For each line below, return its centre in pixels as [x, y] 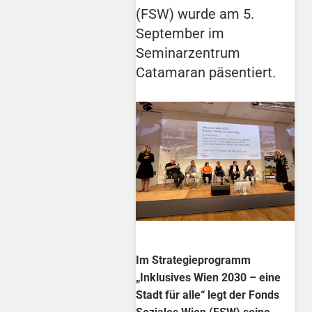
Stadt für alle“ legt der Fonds [208, 295]
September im [180, 33]
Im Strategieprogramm [194, 260]
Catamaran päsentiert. [206, 72]
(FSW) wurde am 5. [195, 14]
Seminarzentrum [188, 53]
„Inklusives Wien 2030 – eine [209, 278]
